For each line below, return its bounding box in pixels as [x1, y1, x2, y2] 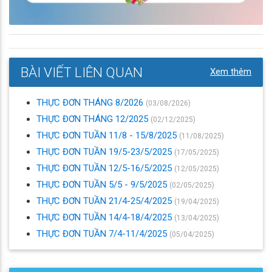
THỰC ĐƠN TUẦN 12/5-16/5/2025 [36, 162, 174, 174]
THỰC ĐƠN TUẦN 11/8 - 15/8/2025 [36, 129, 179, 141]
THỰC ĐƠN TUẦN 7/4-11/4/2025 [36, 228, 169, 239]
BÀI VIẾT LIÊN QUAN [20, 63, 143, 81]
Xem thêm [210, 66, 252, 77]
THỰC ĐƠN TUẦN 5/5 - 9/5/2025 [36, 178, 169, 190]
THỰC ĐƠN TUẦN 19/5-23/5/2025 [36, 146, 174, 157]
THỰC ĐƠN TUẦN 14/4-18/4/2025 [36, 211, 174, 223]
